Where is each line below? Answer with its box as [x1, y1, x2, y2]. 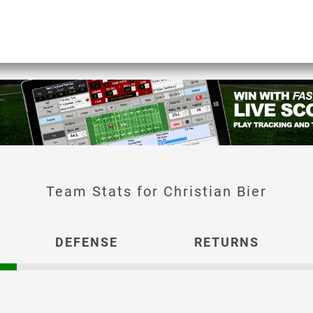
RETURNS [194, 235, 259, 249]
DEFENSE [55, 235, 118, 249]
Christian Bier [163, 183, 267, 200]
